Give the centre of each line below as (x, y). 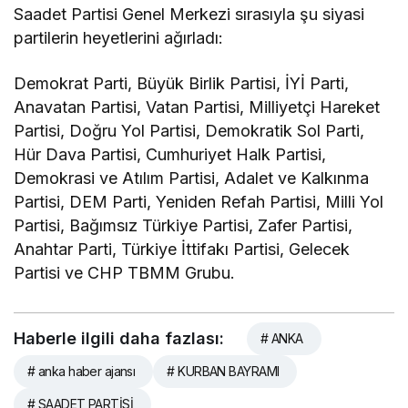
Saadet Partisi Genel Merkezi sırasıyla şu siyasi (189, 15)
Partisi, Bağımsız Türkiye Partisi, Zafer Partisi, (184, 226)
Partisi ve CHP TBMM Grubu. (125, 273)
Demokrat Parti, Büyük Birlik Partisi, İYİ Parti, (182, 84)
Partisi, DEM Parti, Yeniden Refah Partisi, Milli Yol (199, 202)
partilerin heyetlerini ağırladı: (119, 38)
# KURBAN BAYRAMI (223, 372)
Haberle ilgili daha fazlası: (119, 339)
